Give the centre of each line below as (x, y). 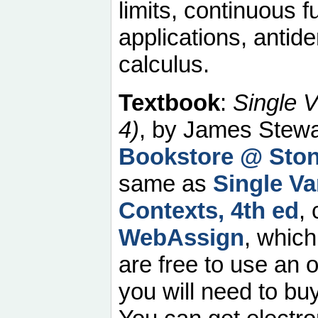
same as (166, 183)
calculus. (164, 64)
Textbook (169, 102)
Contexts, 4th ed (209, 210)
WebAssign (181, 237)
